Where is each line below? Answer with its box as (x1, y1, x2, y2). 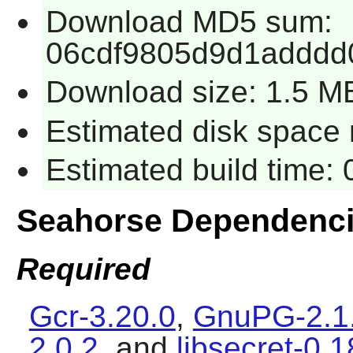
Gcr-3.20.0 (28, 299, 176, 333)
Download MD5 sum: (45, 4, 333, 39)
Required (16, 251, 150, 286)
